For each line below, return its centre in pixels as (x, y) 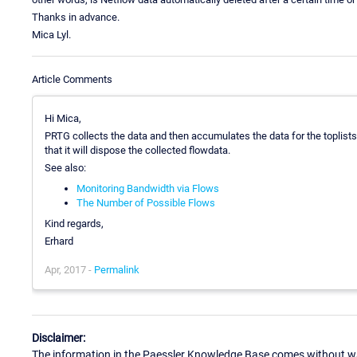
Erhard (59, 241)
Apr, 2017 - (69, 269)
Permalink (117, 269)
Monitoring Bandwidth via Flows (148, 188)
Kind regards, (74, 223)
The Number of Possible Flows (146, 202)
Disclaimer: (59, 338)
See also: (65, 167)
